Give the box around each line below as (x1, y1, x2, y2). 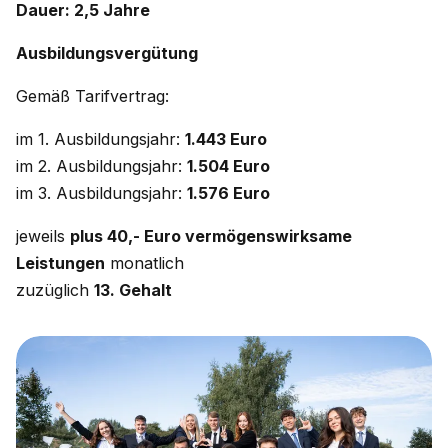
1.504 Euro (187, 156, 270, 176)
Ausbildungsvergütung (16, 43, 198, 63)
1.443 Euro (185, 129, 267, 149)
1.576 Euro (187, 183, 270, 203)
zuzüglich (16, 280, 94, 300)
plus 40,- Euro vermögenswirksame (70, 226, 352, 246)
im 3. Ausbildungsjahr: (16, 183, 187, 203)
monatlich (105, 253, 184, 273)
